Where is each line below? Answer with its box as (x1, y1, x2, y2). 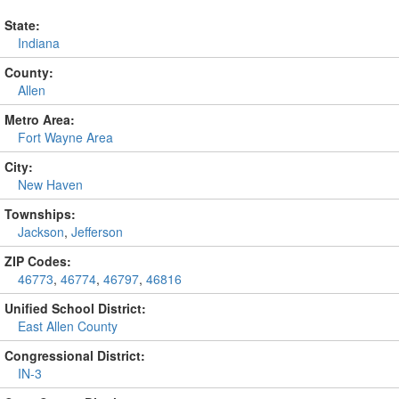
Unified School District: (4, 299, 146, 317)
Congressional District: (4, 346, 145, 364)
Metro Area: (4, 110, 75, 128)
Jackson (18, 223, 64, 240)
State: (4, 16, 40, 34)
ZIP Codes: (4, 252, 71, 270)
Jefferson (71, 223, 123, 240)
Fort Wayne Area (18, 128, 113, 146)
